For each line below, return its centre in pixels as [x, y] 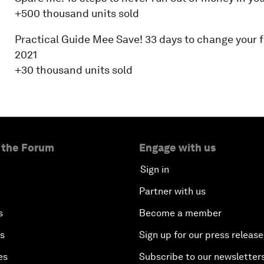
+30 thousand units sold [73, 70]
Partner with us [172, 191]
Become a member [180, 213]
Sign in [155, 169]
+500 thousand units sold [77, 13]
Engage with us [177, 148]
